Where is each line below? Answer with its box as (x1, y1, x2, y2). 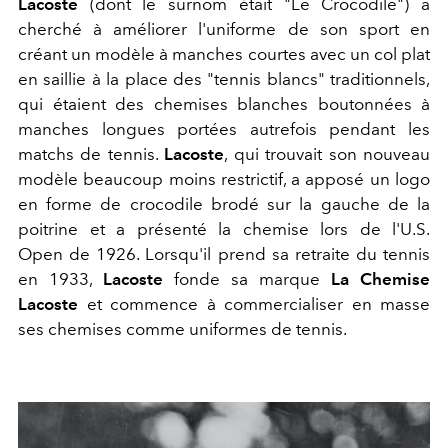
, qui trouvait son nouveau (224, 143, 431, 164)
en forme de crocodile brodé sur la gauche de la (18, 193, 430, 214)
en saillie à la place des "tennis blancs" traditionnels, (18, 68, 430, 89)
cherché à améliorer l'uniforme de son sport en (18, 18, 430, 39)
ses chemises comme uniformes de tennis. (18, 318, 347, 339)
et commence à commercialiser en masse (78, 293, 430, 314)
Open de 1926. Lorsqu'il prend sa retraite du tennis (18, 243, 430, 264)
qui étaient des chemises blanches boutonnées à (18, 93, 430, 114)
